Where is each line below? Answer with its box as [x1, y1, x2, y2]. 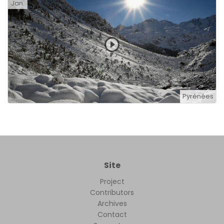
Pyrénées [182, 91, 213, 100]
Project [99, 176, 124, 186]
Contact [97, 209, 127, 219]
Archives [97, 198, 127, 208]
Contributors [90, 187, 134, 197]
